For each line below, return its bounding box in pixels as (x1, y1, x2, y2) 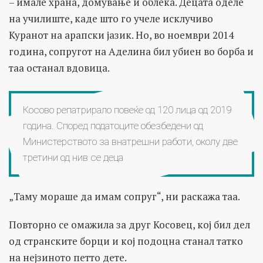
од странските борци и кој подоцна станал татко (9, 234, 243, 248)
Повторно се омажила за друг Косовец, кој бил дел (9, 217, 250, 231)
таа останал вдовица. (9, 60, 110, 75)
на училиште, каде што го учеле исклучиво (9, 11, 213, 25)
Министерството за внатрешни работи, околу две (23, 135, 238, 147)
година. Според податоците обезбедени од (23, 119, 203, 131)
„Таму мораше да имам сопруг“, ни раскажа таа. (9, 189, 240, 203)
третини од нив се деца (23, 151, 123, 163)
